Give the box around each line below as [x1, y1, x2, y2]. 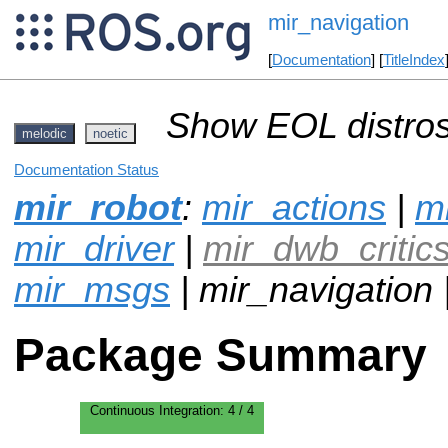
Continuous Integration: [90, 402, 228, 418]
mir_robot [14, 187, 182, 228]
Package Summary [14, 330, 427, 382]
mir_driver [14, 228, 174, 269]
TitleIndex [382, 52, 445, 69]
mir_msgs [14, 269, 170, 310]
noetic [93, 125, 128, 141]
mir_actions [202, 187, 386, 228]
